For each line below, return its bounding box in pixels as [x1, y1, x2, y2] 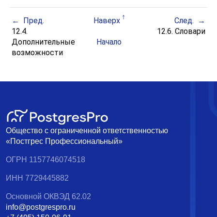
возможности [12, 48, 65, 58]
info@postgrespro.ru [6, 203, 76, 212]
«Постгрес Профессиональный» [6, 137, 123, 146]
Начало [96, 37, 122, 47]
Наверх [93, 16, 120, 26]
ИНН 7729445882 [6, 174, 69, 183]
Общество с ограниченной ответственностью [6, 126, 168, 135]
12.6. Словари [155, 27, 205, 36]
